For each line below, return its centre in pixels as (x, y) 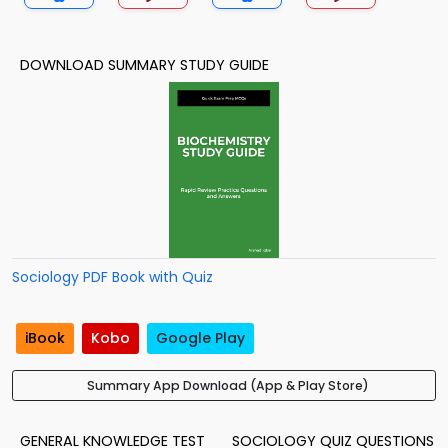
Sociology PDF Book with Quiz (112, 277)
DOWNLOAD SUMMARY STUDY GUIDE (144, 65)
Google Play (200, 338)
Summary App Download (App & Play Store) (228, 386)
